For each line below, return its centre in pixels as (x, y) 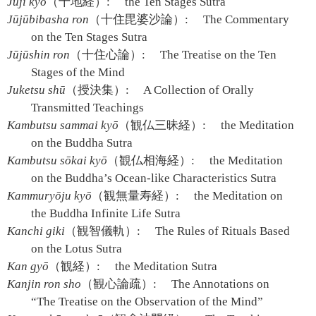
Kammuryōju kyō (49, 196)
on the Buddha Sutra (82, 143)
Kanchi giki (36, 231)
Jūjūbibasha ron (48, 19)
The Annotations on (219, 284)
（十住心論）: (108, 55)
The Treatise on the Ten (217, 55)
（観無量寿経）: (135, 196)
